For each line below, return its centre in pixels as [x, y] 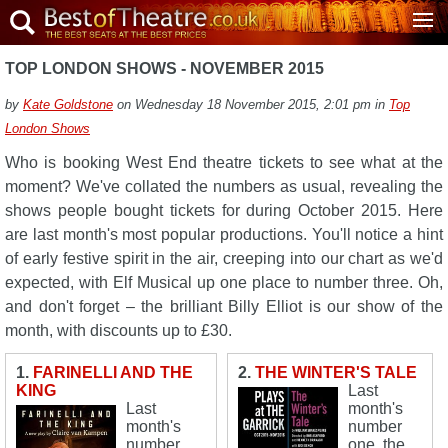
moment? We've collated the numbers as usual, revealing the [224, 186]
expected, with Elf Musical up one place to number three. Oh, [224, 282]
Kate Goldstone [68, 104]
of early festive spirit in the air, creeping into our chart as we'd [224, 258]
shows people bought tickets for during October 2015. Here [224, 210]
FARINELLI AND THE [113, 372]
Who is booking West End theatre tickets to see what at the [224, 162]
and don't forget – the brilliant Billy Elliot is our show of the [224, 306]
